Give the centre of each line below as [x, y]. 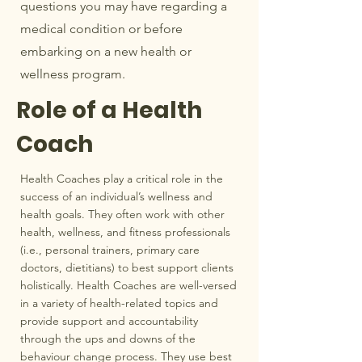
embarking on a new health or [106, 51]
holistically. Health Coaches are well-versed [128, 285]
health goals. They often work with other [122, 214]
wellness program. [73, 74]
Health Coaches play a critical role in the [122, 179]
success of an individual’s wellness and [116, 196]
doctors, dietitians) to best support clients [127, 267]
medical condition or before [101, 29]
